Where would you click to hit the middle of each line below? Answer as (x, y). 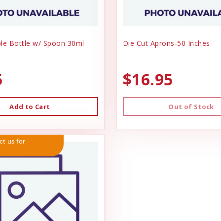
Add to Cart (30, 107)
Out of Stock (191, 107)
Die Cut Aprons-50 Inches (166, 43)
